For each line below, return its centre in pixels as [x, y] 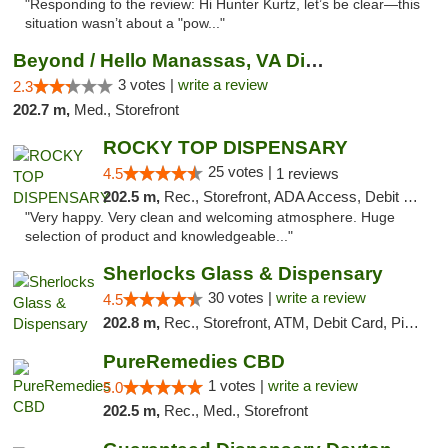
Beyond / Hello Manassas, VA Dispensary [314, 60]
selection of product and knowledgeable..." [159, 236]
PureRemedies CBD [193, 361]
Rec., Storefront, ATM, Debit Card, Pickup [283, 322]
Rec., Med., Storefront [235, 410]
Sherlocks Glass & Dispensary [242, 273]
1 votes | [237, 385]
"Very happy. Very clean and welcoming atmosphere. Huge [210, 217]
